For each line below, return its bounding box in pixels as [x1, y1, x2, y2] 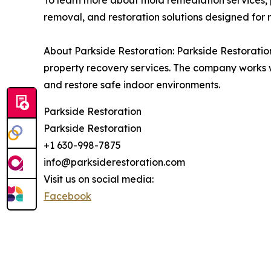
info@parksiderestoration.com [44, 156, 185, 168]
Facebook [44, 190, 91, 202]
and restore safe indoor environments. [44, 79, 220, 91]
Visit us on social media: [44, 173, 154, 185]
